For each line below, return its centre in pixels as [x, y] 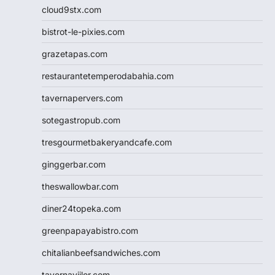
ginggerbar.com [74, 165]
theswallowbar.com [80, 187]
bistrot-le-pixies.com [83, 32]
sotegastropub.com [81, 120]
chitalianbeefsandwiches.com [101, 253]
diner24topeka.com [81, 209]
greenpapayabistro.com [90, 231]
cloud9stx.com [72, 10]
